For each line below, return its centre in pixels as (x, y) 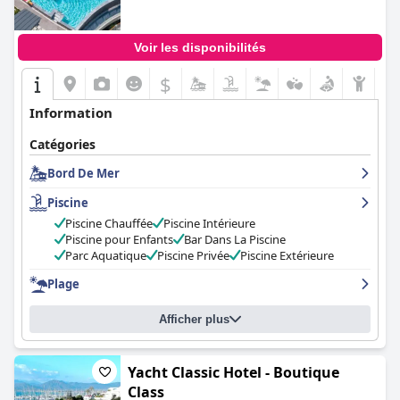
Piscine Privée (193, 255)
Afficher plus (194, 319)
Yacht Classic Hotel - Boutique (233, 372)
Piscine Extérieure (287, 255)
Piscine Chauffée (109, 223)
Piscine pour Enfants (119, 239)
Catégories (62, 144)
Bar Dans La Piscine (235, 239)
